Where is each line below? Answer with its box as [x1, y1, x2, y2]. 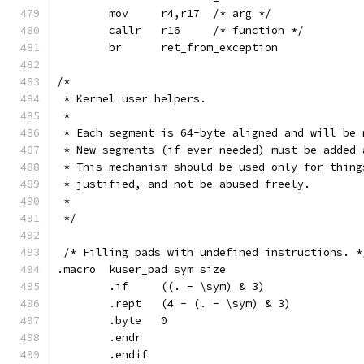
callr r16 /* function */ [213, 24, 304, 37]
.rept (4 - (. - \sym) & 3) [161, 297, 291, 310]
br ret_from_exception [161, 41, 278, 54]
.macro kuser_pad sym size [109, 262, 226, 276]
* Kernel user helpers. [57, 92, 206, 106]
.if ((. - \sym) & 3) [161, 279, 265, 293]
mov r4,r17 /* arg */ [213, 6, 271, 20]
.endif [109, 348, 148, 362]
